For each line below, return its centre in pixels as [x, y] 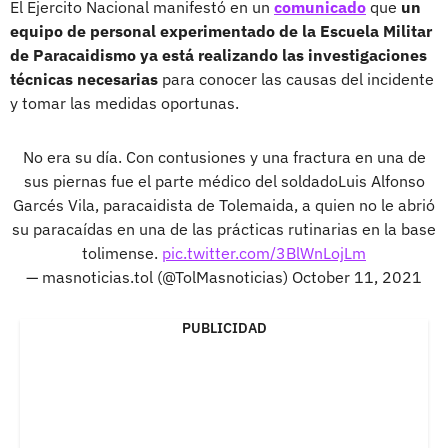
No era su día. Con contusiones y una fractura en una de [224, 156]
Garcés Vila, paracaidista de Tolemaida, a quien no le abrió [224, 204]
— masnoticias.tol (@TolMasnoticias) [159, 276]
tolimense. [122, 252]
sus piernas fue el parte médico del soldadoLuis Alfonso [224, 180]
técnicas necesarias [86, 78]
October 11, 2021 [357, 276]
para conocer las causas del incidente [298, 78]
